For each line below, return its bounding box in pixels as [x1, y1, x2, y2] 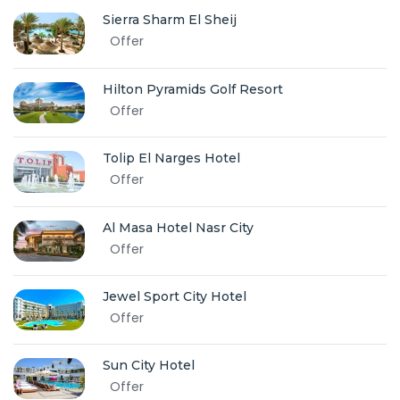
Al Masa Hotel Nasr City [103, 219, 254, 236]
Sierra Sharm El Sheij [103, 12, 237, 29]
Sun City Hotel [103, 357, 195, 374]
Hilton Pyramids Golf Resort [103, 80, 283, 97]
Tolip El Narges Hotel [103, 150, 240, 167]
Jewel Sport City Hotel [103, 287, 246, 304]
